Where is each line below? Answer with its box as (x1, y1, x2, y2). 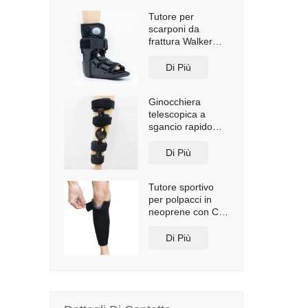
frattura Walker (148, 36, 212, 47)
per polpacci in (148, 194, 212, 205)
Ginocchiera (148, 96, 201, 107)
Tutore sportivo (148, 181, 214, 192)
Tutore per (148, 11, 194, 22)
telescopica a (148, 109, 206, 120)
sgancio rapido (148, 121, 212, 132)
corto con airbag (148, 48, 219, 59)
